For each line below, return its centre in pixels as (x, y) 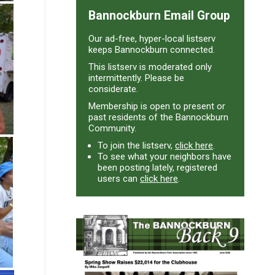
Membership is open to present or (157, 106)
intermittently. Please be (136, 78)
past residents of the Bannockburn (158, 117)
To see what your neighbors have (165, 156)
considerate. (113, 89)
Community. (112, 128)
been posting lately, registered (157, 167)
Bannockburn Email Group (159, 15)
